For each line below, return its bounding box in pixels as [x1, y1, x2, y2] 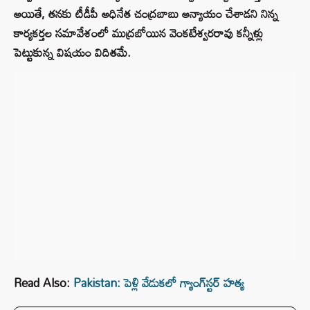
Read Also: [14, 271, 73, 295]
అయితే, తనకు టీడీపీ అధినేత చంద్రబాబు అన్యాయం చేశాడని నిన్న [14, 2, 278, 26]
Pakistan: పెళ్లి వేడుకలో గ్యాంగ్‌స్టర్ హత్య [73, 271, 244, 295]
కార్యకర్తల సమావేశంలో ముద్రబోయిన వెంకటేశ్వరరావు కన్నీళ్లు [14, 21, 263, 45]
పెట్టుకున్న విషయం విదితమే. [14, 41, 131, 64]
